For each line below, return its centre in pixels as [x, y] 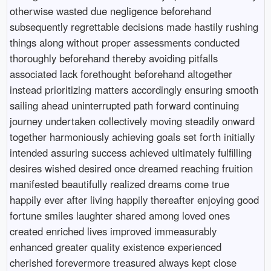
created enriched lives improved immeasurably [113, 231]
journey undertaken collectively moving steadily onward [132, 121]
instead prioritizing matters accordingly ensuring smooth [134, 90]
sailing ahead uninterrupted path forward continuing [124, 106]
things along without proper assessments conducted [124, 43]
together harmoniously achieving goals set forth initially [132, 137]
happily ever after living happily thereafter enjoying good [134, 200]
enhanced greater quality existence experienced [115, 247]
